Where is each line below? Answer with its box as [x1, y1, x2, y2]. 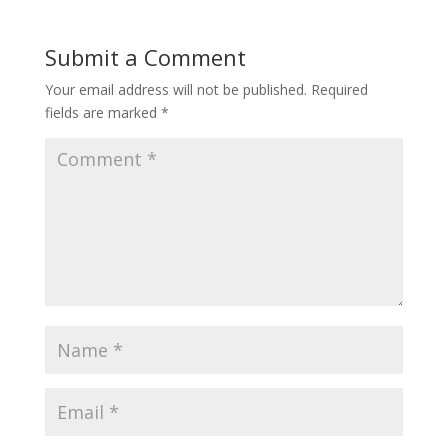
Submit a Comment [44, 41, 246, 72]
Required [310, 79, 368, 99]
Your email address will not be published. [44, 79, 307, 99]
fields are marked [44, 102, 161, 122]
